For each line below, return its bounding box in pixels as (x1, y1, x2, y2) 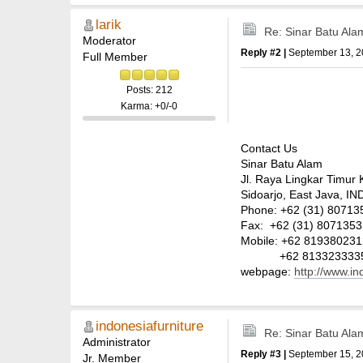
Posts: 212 (126, 84, 173, 96)
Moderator (83, 34, 136, 48)
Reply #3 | (241, 348, 288, 360)
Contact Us (241, 141, 297, 155)
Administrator (83, 335, 151, 348)
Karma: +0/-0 (121, 100, 177, 113)
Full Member (83, 50, 147, 64)
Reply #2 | (241, 47, 288, 59)
